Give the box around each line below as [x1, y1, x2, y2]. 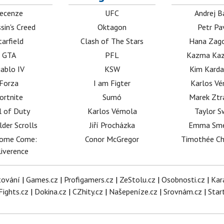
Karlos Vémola [87, 106, 137, 116]
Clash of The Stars [80, 36, 144, 46]
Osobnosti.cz [161, 174, 205, 184]
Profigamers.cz [63, 174, 113, 184]
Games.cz [25, 174, 58, 184]
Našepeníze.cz [109, 186, 157, 196]
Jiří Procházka [89, 120, 135, 130]
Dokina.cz [34, 186, 66, 196]
